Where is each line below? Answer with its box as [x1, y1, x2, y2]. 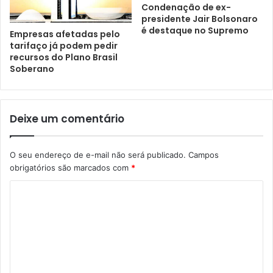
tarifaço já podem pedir [10, 39, 118, 52]
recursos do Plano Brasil [10, 51, 118, 63]
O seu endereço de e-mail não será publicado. [10, 149, 186, 160]
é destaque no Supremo [141, 24, 249, 37]
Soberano [10, 62, 54, 75]
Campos [188, 149, 219, 160]
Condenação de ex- [141, 1, 231, 14]
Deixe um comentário [10, 111, 124, 126]
